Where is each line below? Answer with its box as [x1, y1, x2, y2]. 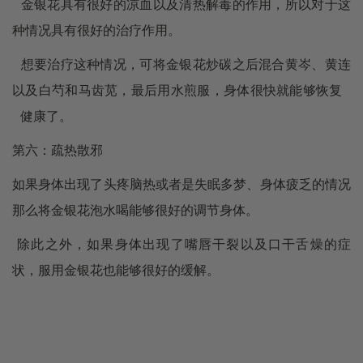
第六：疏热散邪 [12, 143, 103, 157]
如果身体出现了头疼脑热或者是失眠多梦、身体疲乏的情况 [12, 177, 351, 191]
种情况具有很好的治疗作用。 [12, 23, 181, 37]
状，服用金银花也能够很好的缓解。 [12, 263, 220, 277]
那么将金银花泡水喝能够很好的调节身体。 [12, 203, 258, 217]
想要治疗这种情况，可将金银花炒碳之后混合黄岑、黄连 [12, 58, 351, 71]
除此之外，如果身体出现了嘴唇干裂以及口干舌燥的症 [12, 237, 351, 251]
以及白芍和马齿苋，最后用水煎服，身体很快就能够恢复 [12, 83, 351, 97]
